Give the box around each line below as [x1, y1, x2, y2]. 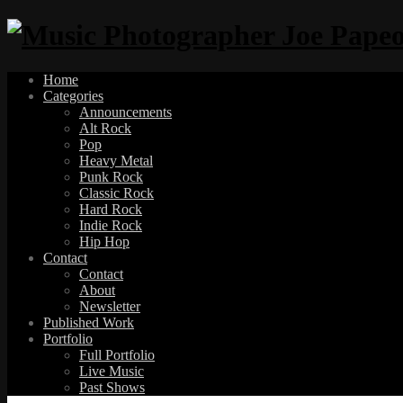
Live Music [79, 363, 144, 379]
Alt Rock [79, 120, 131, 136]
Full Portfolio [79, 346, 155, 363]
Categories [43, 87, 103, 103]
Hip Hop [79, 233, 130, 249]
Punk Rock [79, 168, 143, 184]
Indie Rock [79, 217, 142, 233]
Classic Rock [79, 184, 154, 201]
